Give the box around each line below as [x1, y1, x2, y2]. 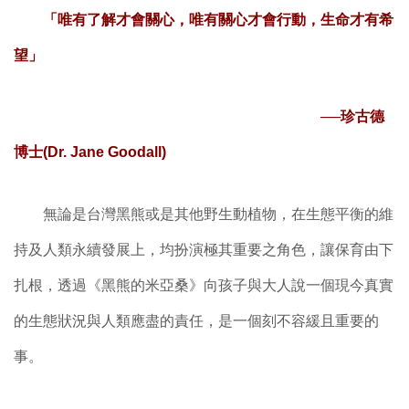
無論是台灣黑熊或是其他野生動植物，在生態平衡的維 [14, 206, 393, 223]
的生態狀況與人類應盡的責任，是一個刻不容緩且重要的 [14, 313, 379, 330]
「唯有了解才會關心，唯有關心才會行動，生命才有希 [43, 11, 393, 27]
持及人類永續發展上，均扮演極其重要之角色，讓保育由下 [14, 242, 393, 258]
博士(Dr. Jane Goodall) [14, 144, 166, 161]
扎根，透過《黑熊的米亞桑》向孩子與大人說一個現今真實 [14, 278, 393, 294]
